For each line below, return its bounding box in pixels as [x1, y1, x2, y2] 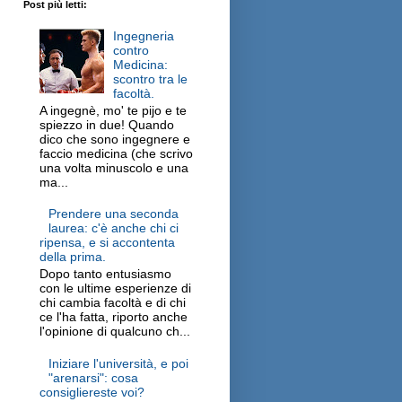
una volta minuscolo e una [39, 160, 188, 175]
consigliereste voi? [39, 384, 144, 399]
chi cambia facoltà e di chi [39, 294, 186, 310]
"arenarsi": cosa [48, 370, 139, 385]
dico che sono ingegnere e [39, 131, 190, 146]
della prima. [39, 249, 106, 265]
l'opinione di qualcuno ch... [39, 323, 190, 338]
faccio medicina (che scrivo [39, 145, 193, 161]
